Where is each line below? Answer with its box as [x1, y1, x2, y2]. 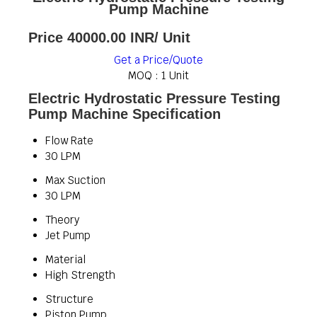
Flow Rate [45, 134, 93, 147]
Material [45, 253, 86, 266]
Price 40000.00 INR [28, 30, 154, 45]
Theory [45, 213, 79, 226]
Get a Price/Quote [114, 53, 203, 67]
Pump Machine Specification [28, 106, 221, 122]
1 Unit [161, 69, 189, 82]
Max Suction [45, 173, 105, 187]
